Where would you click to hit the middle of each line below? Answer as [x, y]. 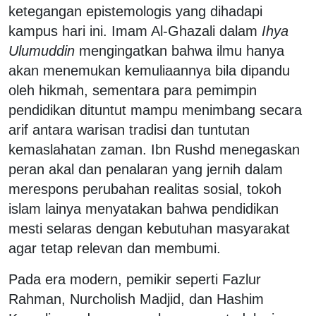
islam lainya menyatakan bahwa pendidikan [144, 208]
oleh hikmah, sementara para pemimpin [133, 90]
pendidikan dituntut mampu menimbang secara [155, 110]
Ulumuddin [42, 50]
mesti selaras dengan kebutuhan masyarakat [149, 228]
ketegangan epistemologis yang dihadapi [135, 11]
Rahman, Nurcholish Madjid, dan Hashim [136, 299]
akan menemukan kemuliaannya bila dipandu [149, 70]
